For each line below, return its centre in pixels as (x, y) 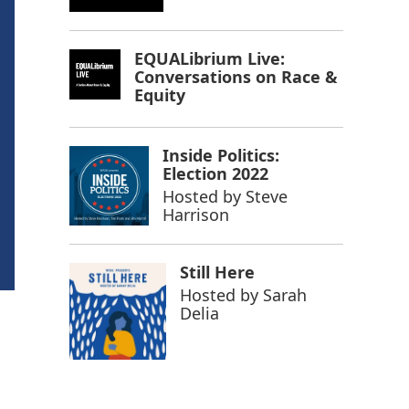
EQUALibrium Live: (209, 58)
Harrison (196, 214)
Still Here (217, 273)
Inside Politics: (221, 155)
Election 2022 (216, 173)
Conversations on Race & (236, 76)
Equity (159, 94)
